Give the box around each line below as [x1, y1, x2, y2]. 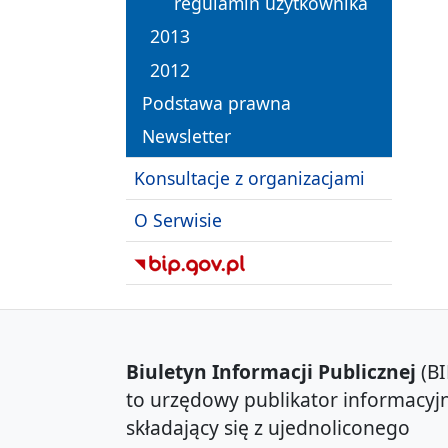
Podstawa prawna [142, 90, 291, 115]
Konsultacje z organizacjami [134, 166, 365, 191]
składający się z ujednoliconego [126, 414, 410, 442]
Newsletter [142, 123, 231, 148]
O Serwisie [134, 208, 222, 233]
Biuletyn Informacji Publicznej [126, 358, 416, 386]
